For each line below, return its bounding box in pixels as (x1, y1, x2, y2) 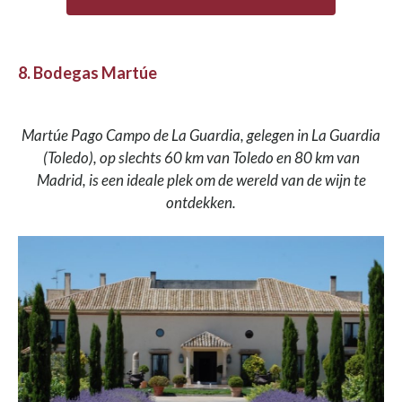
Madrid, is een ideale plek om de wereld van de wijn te (36, 170, 366, 189)
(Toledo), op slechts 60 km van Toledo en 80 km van (42, 147, 360, 167)
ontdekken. (166, 192, 236, 212)
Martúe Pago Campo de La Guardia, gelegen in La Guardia (22, 125, 380, 144)
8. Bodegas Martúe (18, 62, 157, 83)
